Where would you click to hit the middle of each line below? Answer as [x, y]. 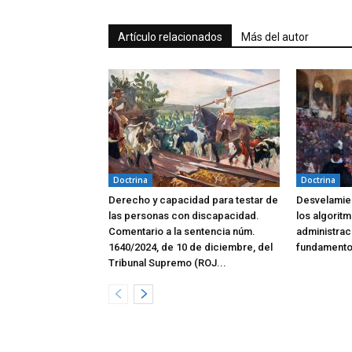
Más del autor [275, 37]
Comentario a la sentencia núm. [182, 231]
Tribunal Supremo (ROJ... [167, 263]
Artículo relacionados [170, 37]
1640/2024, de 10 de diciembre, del [191, 247]
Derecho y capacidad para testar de [193, 200]
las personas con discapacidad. [184, 216]
